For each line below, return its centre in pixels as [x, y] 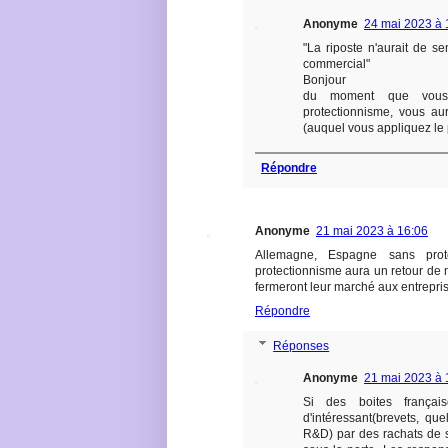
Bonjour [324, 79]
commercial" [336, 63]
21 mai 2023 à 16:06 [372, 230]
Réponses [301, 345]
